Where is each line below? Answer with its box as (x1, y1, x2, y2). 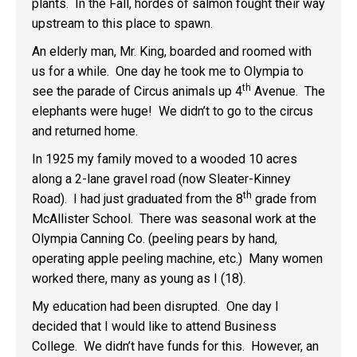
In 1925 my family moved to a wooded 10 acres (32, 151, 297, 167)
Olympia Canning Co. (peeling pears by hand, (32, 231, 277, 246)
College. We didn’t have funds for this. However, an (32, 339, 319, 354)
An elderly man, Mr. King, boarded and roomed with (32, 44, 312, 59)
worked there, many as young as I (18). (32, 271, 245, 286)
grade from (252, 191, 316, 206)
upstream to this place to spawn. (32, 16, 213, 31)
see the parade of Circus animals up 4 (32, 84, 242, 99)
